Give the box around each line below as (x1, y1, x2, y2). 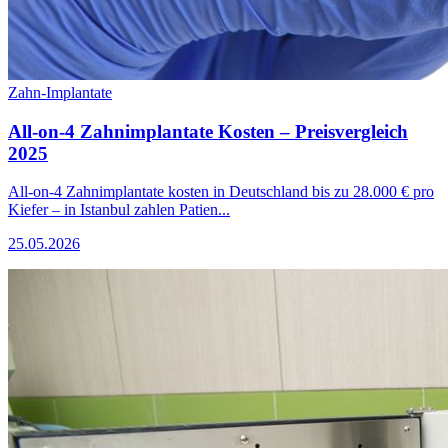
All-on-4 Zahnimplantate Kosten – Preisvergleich (8, 120, 408, 142)
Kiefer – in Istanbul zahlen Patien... (8, 201, 230, 219)
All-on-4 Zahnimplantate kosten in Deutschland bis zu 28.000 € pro (8, 183, 434, 201)
